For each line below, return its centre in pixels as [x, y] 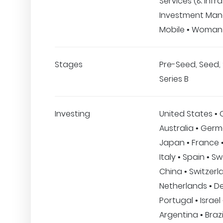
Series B [174, 79]
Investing [72, 114]
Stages [69, 64]
